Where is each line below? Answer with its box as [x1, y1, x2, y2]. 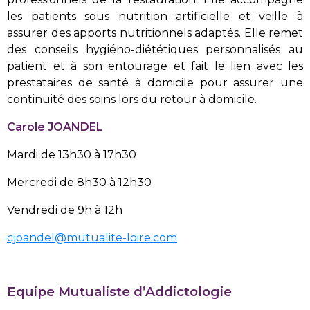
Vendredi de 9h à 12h [7, 203, 122, 217]
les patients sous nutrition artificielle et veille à [7, 9, 303, 23]
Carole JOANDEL [7, 120, 103, 134]
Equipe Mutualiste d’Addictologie [7, 283, 232, 300]
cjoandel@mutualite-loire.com [7, 230, 177, 244]
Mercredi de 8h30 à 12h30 [7, 175, 152, 189]
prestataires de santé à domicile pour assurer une [7, 75, 303, 89]
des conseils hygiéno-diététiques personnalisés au [7, 42, 303, 56]
